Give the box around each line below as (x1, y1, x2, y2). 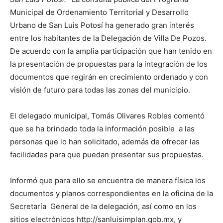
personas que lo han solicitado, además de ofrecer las (10, 137, 200, 146)
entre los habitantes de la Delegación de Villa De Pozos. (10, 33, 207, 43)
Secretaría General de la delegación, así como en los (10, 202, 197, 211)
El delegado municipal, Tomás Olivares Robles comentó (10, 111, 205, 120)
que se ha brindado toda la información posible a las (10, 124, 195, 133)
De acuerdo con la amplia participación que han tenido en (10, 46, 212, 56)
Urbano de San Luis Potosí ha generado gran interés (10, 20, 194, 30)
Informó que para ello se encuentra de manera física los (10, 176, 206, 185)
